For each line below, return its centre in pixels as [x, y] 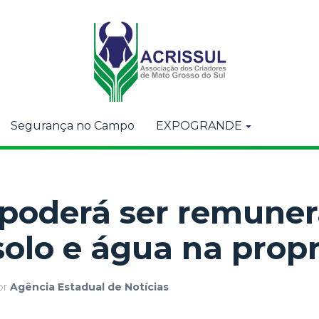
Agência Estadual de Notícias [89, 287]
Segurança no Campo [73, 126]
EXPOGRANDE [199, 126]
